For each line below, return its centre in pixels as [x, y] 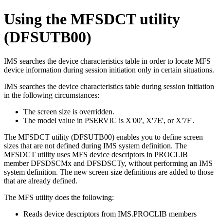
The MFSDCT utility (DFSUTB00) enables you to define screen [103, 137]
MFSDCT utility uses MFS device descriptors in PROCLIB [96, 154]
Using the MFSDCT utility [92, 19]
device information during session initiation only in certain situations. [109, 70]
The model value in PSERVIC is [74, 120]
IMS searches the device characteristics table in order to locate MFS [107, 61]
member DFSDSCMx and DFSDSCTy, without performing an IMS [108, 163]
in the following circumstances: [52, 95]
